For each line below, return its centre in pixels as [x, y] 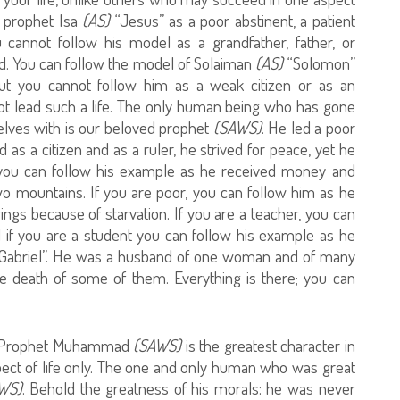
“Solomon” [319, 62]
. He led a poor [308, 127]
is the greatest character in [268, 345]
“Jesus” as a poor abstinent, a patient [233, 20]
